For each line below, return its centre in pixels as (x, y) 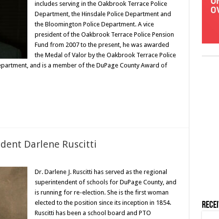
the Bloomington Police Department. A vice (94, 24)
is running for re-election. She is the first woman (101, 192)
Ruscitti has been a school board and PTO (93, 213)
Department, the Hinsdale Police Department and (103, 14)
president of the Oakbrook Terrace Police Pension (104, 34)
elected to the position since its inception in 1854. (103, 203)
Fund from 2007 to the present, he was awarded (102, 45)
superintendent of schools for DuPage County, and (105, 182)
